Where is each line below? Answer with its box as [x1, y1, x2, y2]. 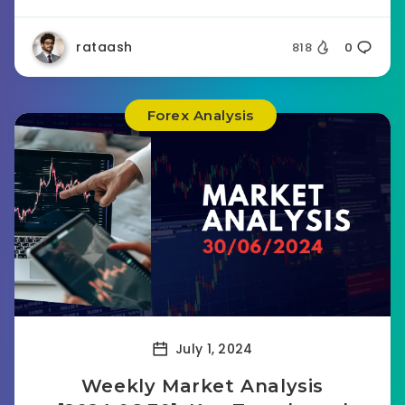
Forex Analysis [146, 107, 254, 124]
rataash [76, 38, 133, 56]
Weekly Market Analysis [80, 375, 325, 397]
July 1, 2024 [171, 339, 253, 358]
